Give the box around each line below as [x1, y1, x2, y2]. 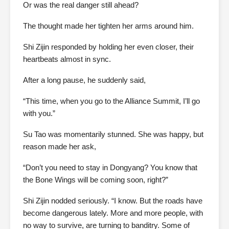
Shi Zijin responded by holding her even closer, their [23, 42, 194, 52]
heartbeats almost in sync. [23, 55, 111, 64]
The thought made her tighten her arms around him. [23, 21, 194, 31]
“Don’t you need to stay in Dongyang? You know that [23, 163, 197, 172]
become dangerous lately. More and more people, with [23, 209, 203, 218]
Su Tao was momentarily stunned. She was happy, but [23, 130, 203, 139]
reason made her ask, [23, 142, 96, 151]
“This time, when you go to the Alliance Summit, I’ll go [23, 97, 200, 106]
